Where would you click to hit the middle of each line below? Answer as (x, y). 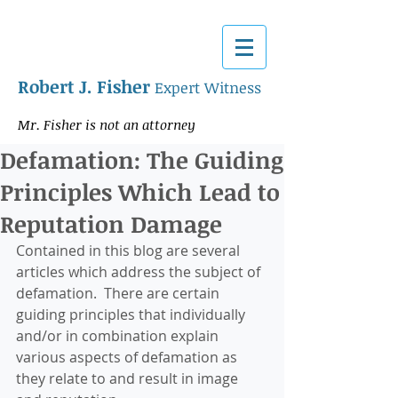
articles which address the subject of (140, 272)
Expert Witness (210, 88)
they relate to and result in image (129, 378)
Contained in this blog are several (130, 251)
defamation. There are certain (119, 293)
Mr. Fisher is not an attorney (107, 124)
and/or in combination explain (119, 336)
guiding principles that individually (132, 314)
